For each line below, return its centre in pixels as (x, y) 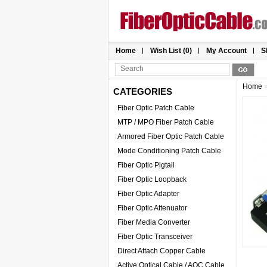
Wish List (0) (171, 51)
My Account (226, 51)
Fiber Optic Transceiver (155, 237)
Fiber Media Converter (154, 222)
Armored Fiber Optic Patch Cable (171, 136)
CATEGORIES (143, 91)
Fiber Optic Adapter (148, 194)
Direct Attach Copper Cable (162, 251)
